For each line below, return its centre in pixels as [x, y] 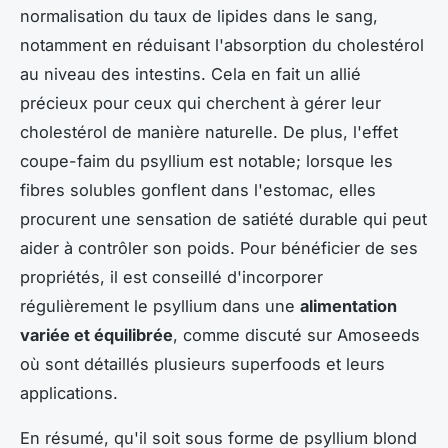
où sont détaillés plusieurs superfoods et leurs [202, 364]
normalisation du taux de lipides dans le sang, [199, 16]
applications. [69, 393]
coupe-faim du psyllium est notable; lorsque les [206, 161]
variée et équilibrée [96, 335]
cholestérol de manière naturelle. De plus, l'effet [209, 132]
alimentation [348, 306]
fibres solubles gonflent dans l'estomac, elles [198, 190]
